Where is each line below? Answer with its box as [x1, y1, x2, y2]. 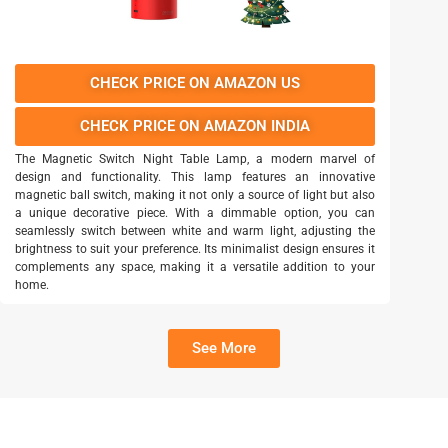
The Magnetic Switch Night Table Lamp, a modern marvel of [15, 152, 375, 167]
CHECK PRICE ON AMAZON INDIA [80, 117, 310, 136]
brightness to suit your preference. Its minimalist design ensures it [15, 242, 375, 257]
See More [192, 339, 256, 358]
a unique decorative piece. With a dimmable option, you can [15, 206, 375, 221]
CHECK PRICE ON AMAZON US [90, 74, 300, 93]
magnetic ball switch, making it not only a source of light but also [15, 188, 375, 203]
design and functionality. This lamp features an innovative [15, 170, 375, 185]
